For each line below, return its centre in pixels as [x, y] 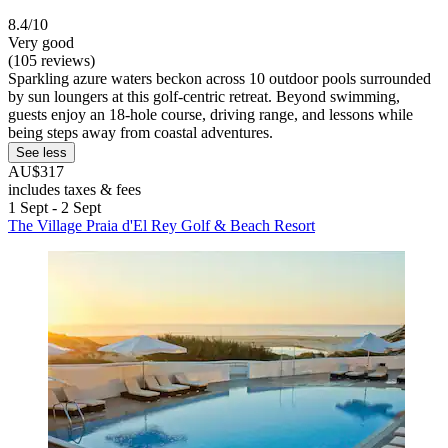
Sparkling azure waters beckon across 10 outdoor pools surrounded [219, 78]
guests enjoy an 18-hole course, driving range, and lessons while [210, 114]
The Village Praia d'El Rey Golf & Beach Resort [161, 225]
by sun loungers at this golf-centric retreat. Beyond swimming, [204, 96]
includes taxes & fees [74, 189]
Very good [41, 42]
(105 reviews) [51, 60]
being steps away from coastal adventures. [140, 132]
